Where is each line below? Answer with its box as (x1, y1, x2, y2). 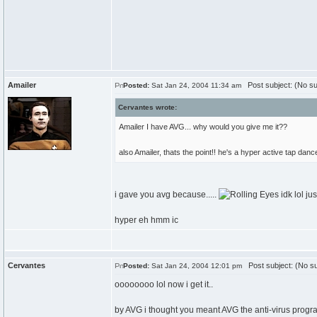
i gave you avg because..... (115, 190, 219, 200)
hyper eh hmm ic (115, 215, 178, 225)
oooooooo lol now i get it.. (115, 279, 213, 289)
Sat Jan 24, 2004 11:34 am (149, 81, 241, 89)
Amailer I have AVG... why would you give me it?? (119, 122, 287, 131)
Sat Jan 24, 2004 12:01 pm (149, 262, 242, 270)
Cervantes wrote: (118, 103, 177, 111)
